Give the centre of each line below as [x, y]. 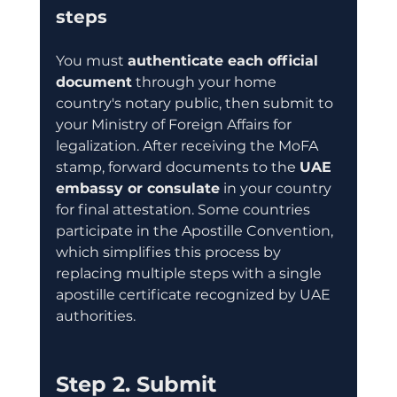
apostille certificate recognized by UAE [195, 294]
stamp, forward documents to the [177, 167]
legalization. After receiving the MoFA [188, 145]
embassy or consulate [137, 188]
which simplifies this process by [170, 252]
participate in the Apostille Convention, [196, 230]
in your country [277, 188]
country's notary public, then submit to [196, 103]
